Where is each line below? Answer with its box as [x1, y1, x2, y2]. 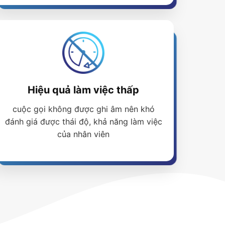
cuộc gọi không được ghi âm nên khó [12, 104, 155, 115]
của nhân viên [57, 129, 109, 140]
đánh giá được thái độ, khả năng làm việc [5, 117, 162, 127]
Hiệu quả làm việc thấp [28, 84, 139, 96]
